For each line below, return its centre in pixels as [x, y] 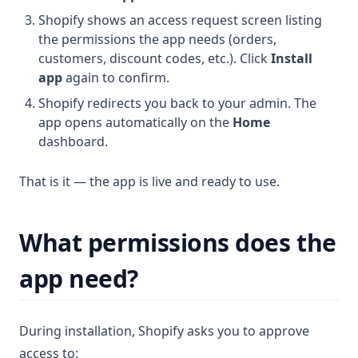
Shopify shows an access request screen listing [180, 20]
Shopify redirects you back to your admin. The [177, 103]
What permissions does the [178, 243]
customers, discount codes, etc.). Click [155, 58]
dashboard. [73, 141]
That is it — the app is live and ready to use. [149, 181]
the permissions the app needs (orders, [157, 39]
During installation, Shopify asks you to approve [164, 331]
